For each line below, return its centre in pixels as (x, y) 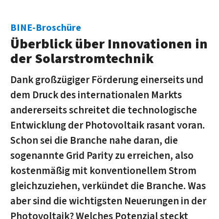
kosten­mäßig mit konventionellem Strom (103, 171)
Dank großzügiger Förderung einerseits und (107, 80)
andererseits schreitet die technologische (103, 110)
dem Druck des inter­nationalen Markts (96, 95)
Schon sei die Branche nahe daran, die (94, 140)
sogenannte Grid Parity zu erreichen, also (102, 155)
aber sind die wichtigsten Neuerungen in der (108, 201)
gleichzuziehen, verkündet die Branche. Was (108, 186)
